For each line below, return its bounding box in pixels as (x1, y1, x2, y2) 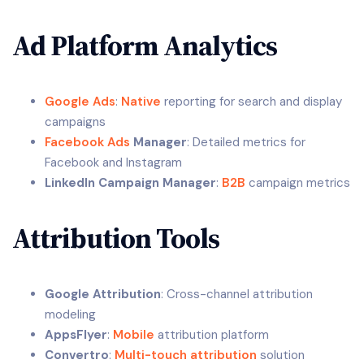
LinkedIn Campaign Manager (45, 174, 216, 191)
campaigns (45, 113, 106, 130)
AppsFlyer (45, 326, 107, 343)
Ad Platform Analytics (12, 26, 277, 66)
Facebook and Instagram (45, 154, 182, 171)
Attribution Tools (12, 219, 219, 258)
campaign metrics (245, 174, 350, 191)
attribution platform (154, 326, 269, 343)
